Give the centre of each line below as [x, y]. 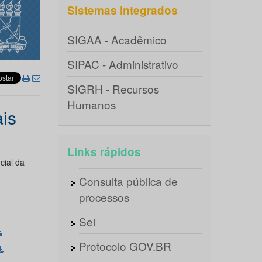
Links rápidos [104, 152]
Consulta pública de [128, 181]
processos [104, 197]
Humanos [91, 104]
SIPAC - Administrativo [123, 64]
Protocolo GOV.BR [125, 246]
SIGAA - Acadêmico [117, 39]
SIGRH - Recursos [113, 89]
